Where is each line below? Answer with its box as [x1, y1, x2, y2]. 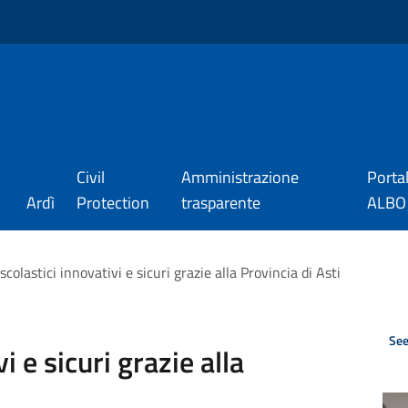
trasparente [181, 190, 261, 215]
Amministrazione [181, 165, 300, 189]
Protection [76, 190, 149, 215]
